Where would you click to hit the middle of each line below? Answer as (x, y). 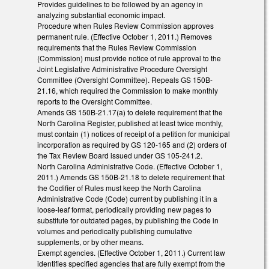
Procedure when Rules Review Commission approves (125, 26)
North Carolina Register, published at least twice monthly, (130, 123)
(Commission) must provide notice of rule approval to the (129, 58)
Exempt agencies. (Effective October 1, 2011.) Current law (131, 253)
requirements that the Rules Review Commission (117, 47)
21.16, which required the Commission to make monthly (128, 91)
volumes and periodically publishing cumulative (115, 231)
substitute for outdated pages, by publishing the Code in (128, 220)
